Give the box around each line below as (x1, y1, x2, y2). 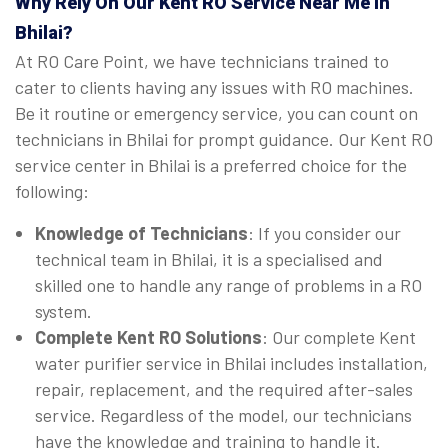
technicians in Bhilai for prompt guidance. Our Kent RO (15, 128, 433, 151)
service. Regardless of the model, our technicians (35, 404, 412, 427)
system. (35, 300, 92, 323)
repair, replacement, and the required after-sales (35, 378, 413, 401)
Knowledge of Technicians (35, 222, 248, 245)
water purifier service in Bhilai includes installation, (35, 352, 428, 375)
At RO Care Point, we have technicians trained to (15, 50, 389, 73)
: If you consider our (248, 222, 401, 245)
